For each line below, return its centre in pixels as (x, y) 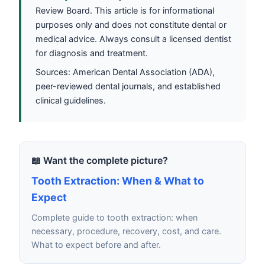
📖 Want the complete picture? (100, 160)
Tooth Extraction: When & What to (118, 180)
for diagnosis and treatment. (92, 53)
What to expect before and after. (96, 244)
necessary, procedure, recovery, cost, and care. (126, 231)
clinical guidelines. (71, 100)
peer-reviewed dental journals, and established (128, 86)
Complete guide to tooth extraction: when (114, 217)
